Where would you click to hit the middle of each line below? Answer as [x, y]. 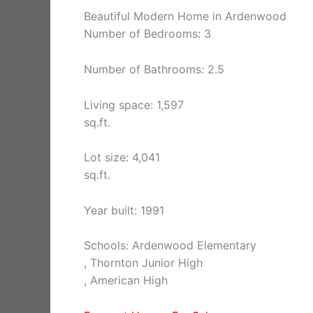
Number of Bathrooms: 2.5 [154, 70]
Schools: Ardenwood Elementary [170, 246]
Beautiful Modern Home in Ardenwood [185, 16]
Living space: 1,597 [134, 104]
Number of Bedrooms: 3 [147, 34]
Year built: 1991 [124, 210]
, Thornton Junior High [143, 263]
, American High [126, 281]
